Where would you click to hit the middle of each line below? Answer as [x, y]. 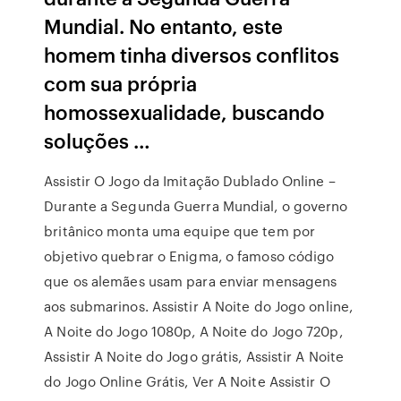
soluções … [98, 140]
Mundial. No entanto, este [164, 26]
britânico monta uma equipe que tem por [180, 231]
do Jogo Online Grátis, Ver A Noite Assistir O [187, 381]
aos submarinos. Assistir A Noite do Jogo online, [199, 306]
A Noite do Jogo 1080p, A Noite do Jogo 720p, [193, 331]
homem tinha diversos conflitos [192, 54]
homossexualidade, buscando [185, 111]
